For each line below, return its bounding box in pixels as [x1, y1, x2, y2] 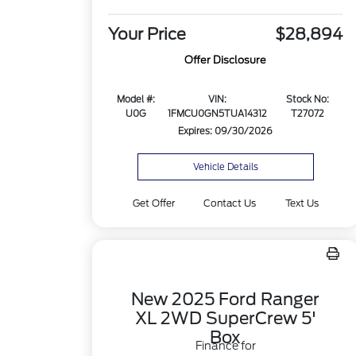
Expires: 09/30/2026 [178, 126, 273, 137]
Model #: [116, 94, 155, 106]
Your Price [108, 25, 187, 44]
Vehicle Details [192, 161, 258, 172]
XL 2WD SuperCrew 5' [134, 308, 316, 328]
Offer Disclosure [184, 54, 267, 67]
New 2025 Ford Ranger [131, 289, 320, 309]
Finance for [195, 339, 256, 352]
